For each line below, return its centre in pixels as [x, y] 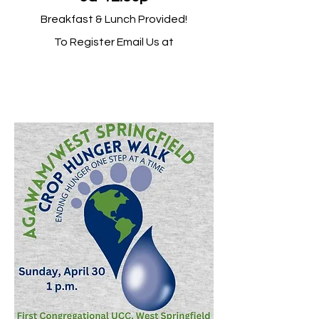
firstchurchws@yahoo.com [114, 64]
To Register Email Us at [114, 42]
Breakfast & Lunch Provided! [114, 19]
